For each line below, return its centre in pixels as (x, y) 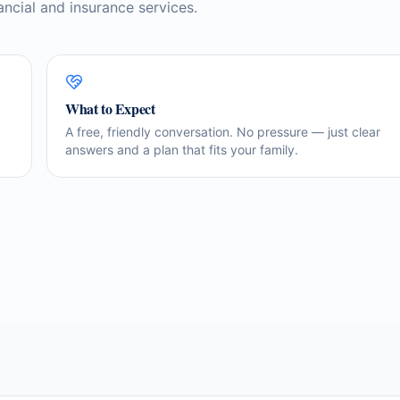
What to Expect (110, 108)
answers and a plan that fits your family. (182, 150)
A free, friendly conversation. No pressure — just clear (223, 132)
